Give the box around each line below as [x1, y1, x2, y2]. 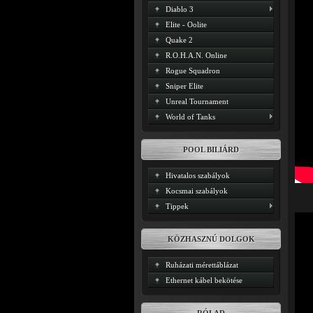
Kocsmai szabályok [166, 187, 228, 195]
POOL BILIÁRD [183, 145, 239, 154]
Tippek [166, 202, 189, 210]
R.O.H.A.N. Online [166, 51, 227, 59]
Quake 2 [166, 36, 193, 44]
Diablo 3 [166, 5, 194, 13]
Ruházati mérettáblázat [166, 261, 238, 269]
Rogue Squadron [166, 66, 220, 75]
